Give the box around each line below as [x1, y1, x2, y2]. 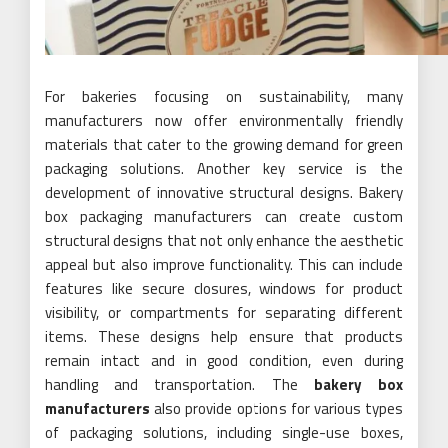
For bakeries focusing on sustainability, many [45, 85, 403, 108]
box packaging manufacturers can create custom [45, 205, 403, 228]
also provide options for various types [150, 397, 403, 420]
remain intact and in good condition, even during [45, 349, 403, 372]
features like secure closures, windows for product [45, 277, 403, 300]
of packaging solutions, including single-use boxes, [45, 421, 403, 444]
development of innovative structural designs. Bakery [45, 181, 403, 204]
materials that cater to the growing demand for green [45, 133, 403, 156]
